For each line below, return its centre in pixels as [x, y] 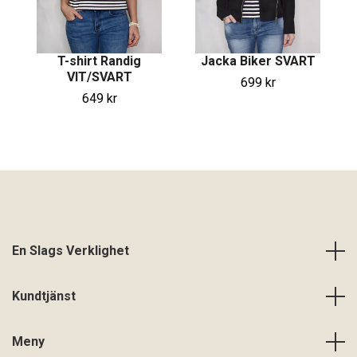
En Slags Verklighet [71, 251]
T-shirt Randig [99, 61]
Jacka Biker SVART [258, 61]
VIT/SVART [99, 77]
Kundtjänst [44, 296]
